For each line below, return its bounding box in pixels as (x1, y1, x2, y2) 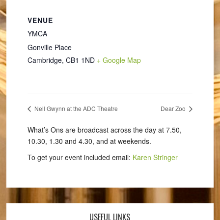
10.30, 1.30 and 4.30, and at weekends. (27, 136, 151, 146)
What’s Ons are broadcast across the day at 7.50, (27, 124, 182, 135)
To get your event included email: (27, 152, 133, 162)
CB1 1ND (65, 55, 95, 65)
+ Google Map (96, 55, 141, 65)
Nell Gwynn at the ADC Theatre (32, 104, 118, 112)
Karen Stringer (132, 152, 178, 162)
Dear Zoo (161, 104, 188, 112)
